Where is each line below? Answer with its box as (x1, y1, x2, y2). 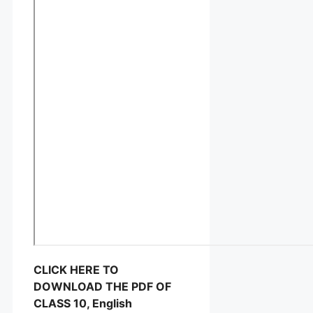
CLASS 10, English (34, 296, 132, 311)
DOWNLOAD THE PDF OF (34, 279, 171, 294)
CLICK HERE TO (34, 263, 119, 277)
